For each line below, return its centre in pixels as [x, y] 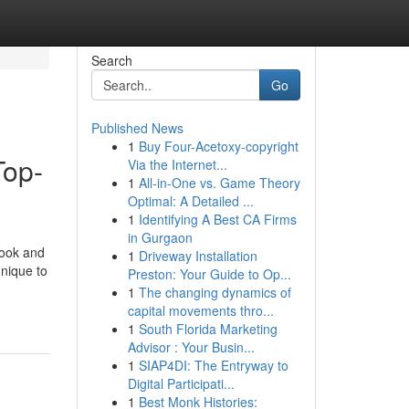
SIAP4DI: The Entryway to [213, 365]
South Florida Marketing [208, 329]
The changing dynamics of [215, 292]
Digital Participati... [181, 383]
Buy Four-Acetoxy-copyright [218, 146]
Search [111, 60]
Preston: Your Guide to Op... [209, 274]
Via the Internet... [177, 164]
